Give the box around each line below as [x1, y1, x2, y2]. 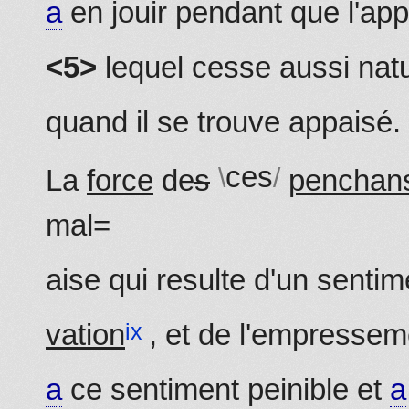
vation [46, 318, 125, 352]
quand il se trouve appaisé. [46, 105, 401, 140]
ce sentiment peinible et [62, 372, 390, 407]
